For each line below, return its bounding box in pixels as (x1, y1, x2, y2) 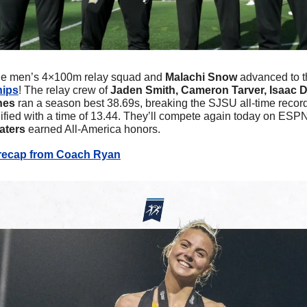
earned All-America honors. (28, 123, 160, 135)
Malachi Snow (165, 71, 237, 83)
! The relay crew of (19, 84, 110, 96)
